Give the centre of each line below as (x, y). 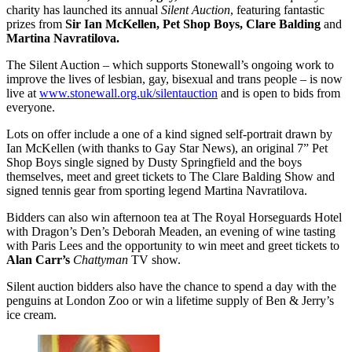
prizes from (36, 24)
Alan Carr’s (38, 260)
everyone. (31, 108)
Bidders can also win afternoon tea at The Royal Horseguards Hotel (174, 218)
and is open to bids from (279, 93)
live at (23, 93)
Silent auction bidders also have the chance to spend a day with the (171, 287)
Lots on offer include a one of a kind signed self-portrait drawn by (169, 134)
